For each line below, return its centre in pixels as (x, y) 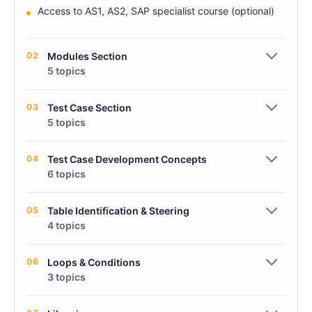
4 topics (67, 225)
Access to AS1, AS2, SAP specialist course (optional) (156, 10)
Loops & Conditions (94, 262)
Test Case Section (89, 107)
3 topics (67, 276)
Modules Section (87, 56)
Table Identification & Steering (118, 210)
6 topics (67, 173)
